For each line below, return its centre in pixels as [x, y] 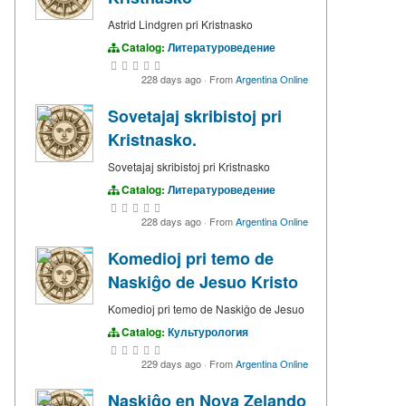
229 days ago [173, 363]
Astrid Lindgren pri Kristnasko [180, 24]
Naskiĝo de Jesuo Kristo [203, 281]
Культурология [208, 331]
